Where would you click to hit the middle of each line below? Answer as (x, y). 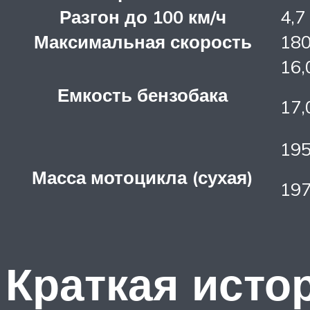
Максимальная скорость (143, 41)
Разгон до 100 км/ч (143, 16)
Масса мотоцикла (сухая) (143, 177)
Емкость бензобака (143, 94)
